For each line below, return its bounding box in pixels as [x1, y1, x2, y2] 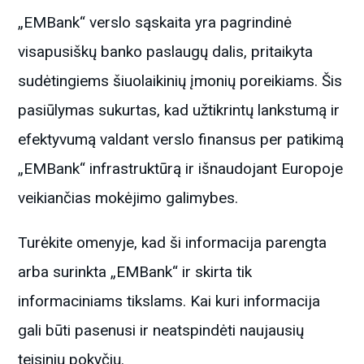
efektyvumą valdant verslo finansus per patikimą [18, 129, 344, 149]
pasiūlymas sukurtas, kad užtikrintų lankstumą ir [18, 100, 340, 119]
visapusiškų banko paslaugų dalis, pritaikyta [18, 41, 314, 61]
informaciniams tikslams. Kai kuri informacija [18, 291, 321, 310]
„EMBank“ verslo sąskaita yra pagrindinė [18, 12, 292, 32]
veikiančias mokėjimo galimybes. [18, 188, 239, 207]
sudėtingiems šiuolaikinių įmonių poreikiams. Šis [18, 71, 343, 90]
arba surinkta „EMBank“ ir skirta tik [18, 262, 253, 281]
